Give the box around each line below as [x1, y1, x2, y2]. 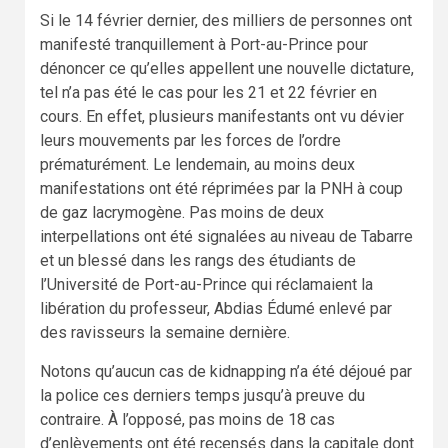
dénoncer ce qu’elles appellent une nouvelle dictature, [40, 58, 414, 78]
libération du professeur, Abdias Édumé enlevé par [40, 298, 392, 318]
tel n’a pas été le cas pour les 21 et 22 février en [40, 82, 377, 102]
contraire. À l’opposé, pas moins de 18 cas [40, 409, 335, 429]
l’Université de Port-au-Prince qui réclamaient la [40, 274, 373, 294]
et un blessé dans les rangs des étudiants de [40, 250, 356, 270]
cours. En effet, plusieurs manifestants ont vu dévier [40, 106, 404, 126]
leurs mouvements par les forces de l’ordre [40, 130, 341, 150]
